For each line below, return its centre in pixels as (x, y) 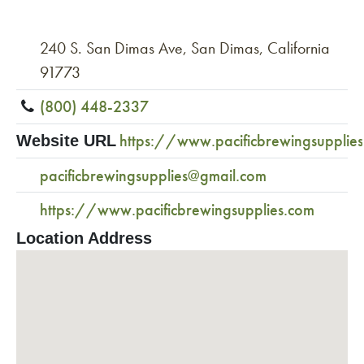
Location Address (84, 238)
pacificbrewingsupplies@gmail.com (153, 175)
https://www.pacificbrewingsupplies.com (177, 209)
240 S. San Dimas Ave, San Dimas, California (185, 48)
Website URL (66, 141)
